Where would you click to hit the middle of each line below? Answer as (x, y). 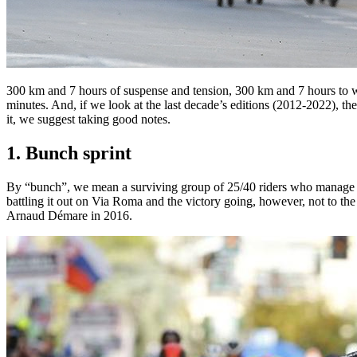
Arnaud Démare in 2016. (69, 216)
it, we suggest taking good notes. (88, 120)
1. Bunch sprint (69, 153)
